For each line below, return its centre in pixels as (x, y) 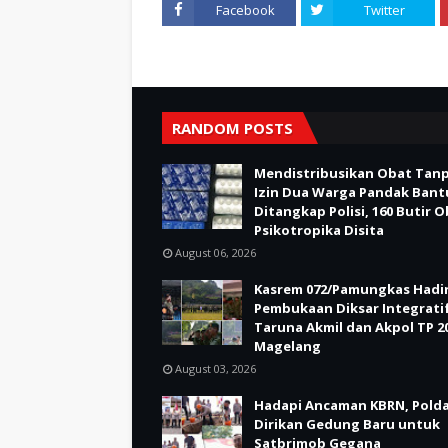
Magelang (287, 345)
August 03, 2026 (215, 368)
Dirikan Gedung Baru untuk (347, 423)
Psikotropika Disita (319, 229)
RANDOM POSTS (232, 127)
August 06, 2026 (215, 252)
